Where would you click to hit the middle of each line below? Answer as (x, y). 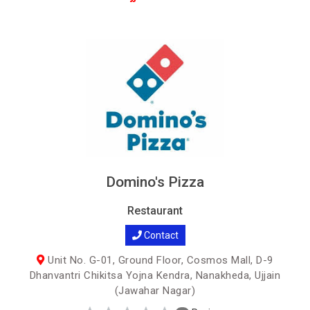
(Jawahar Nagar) (155, 291)
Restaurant (155, 211)
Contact (160, 235)
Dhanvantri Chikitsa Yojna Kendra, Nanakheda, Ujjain (155, 275)
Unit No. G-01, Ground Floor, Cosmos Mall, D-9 (159, 260)
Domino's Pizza (155, 182)
